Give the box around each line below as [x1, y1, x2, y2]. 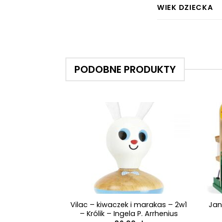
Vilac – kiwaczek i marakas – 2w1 [70, 199, 187, 210]
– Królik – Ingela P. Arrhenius [79, 208, 178, 219]
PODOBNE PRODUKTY [74, 62, 176, 77]
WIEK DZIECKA [157, 2, 213, 13]
